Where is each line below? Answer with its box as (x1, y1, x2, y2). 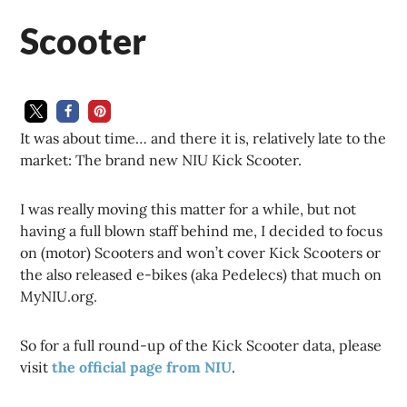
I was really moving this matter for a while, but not (20, 200, 357, 219)
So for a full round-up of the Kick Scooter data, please (20, 336, 382, 355)
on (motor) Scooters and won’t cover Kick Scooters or (20, 243, 382, 263)
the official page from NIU (52, 358, 233, 377)
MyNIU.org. (20, 287, 98, 306)
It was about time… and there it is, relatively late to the (20, 129, 387, 148)
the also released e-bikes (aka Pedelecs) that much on (20, 265, 382, 284)
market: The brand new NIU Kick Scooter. (20, 151, 303, 170)
